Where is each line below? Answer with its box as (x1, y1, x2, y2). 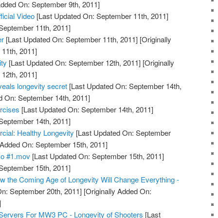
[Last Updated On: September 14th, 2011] (19, 104, 154, 115)
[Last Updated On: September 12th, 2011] (7, 57, 141, 68)
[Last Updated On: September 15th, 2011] (30, 151, 164, 162)
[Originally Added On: (82, 186, 152, 197)
